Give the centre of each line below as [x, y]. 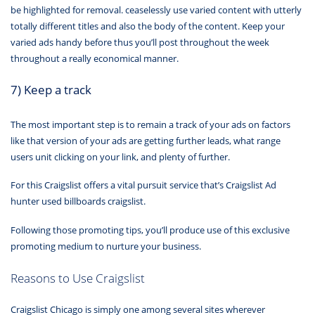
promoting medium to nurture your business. [106, 246]
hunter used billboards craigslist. [78, 201]
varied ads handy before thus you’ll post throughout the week [140, 43]
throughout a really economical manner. [95, 59]
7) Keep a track [51, 89]
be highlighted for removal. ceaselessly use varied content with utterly [156, 10]
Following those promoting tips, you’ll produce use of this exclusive [150, 230]
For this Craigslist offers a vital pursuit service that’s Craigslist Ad [143, 185]
